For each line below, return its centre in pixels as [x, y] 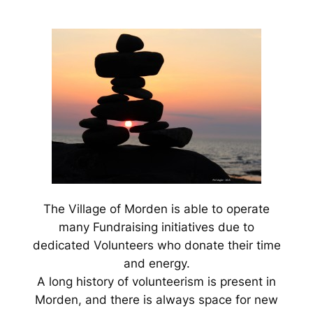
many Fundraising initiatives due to [156, 227]
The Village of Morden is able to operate [156, 209]
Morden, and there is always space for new [156, 299]
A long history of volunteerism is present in [156, 281]
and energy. [156, 263]
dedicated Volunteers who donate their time [156, 245]
